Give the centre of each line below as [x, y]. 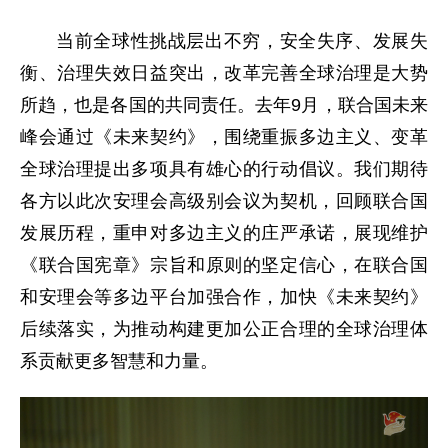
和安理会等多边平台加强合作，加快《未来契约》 [224, 296]
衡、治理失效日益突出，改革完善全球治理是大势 [224, 72]
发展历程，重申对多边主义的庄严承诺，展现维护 [224, 232]
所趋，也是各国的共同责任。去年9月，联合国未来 [224, 104]
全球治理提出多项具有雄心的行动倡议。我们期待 [224, 168]
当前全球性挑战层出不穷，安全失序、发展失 [242, 40]
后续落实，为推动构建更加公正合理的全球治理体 [224, 328]
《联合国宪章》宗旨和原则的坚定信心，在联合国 [224, 264]
